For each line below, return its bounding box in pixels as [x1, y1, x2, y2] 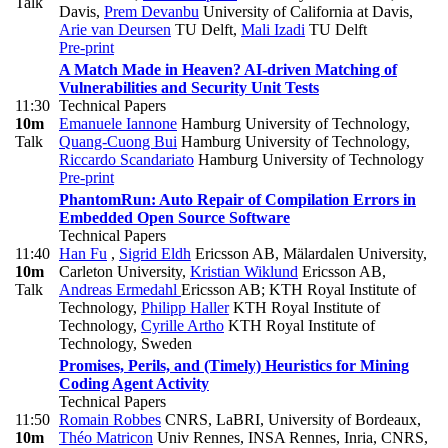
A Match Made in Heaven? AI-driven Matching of [59, 61, 397, 79]
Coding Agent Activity [59, 375, 209, 393]
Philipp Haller [141, 299, 229, 317]
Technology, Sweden [59, 335, 192, 353]
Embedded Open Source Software [59, 209, 290, 227]
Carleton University [59, 263, 182, 281]
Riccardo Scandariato [59, 151, 194, 169]
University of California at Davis [199, 3, 409, 21]
